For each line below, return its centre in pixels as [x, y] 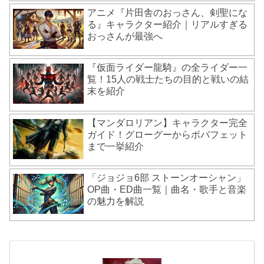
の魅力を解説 [116, 202]
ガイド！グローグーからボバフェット [168, 134]
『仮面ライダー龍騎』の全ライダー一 [168, 68]
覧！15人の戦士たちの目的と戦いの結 [168, 80]
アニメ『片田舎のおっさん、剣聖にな [168, 12]
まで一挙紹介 [116, 146]
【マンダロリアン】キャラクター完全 [168, 123]
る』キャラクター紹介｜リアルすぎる [168, 24]
